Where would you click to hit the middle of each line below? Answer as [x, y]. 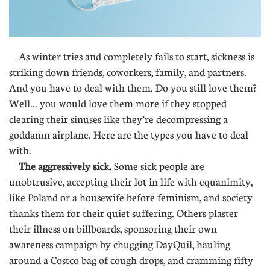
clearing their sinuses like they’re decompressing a [118, 119]
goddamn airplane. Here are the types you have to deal [129, 135]
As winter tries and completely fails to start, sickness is [132, 56]
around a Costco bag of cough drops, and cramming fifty [131, 260]
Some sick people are [159, 166]
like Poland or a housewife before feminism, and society [131, 197]
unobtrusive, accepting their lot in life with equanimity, [131, 182]
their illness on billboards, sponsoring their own [113, 229]
